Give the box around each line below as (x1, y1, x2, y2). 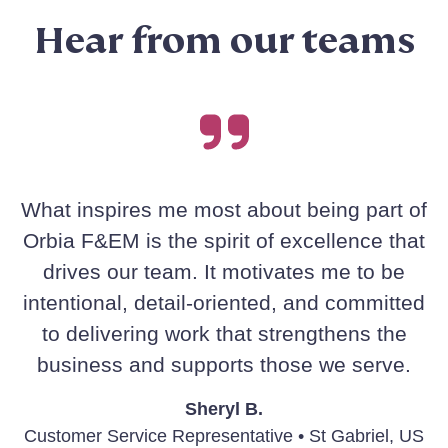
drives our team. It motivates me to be (43, 260, 405, 284)
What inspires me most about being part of (21, 198, 427, 222)
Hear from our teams (33, 16, 415, 65)
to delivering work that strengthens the (41, 322, 407, 346)
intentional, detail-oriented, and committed (23, 291, 425, 315)
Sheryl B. (185, 399, 263, 420)
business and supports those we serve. (37, 353, 411, 377)
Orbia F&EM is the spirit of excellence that (23, 229, 425, 253)
